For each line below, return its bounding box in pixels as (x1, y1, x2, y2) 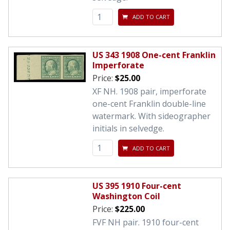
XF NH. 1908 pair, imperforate (92, 86, 206, 97)
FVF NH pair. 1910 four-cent (92, 217, 199, 228)
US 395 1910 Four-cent (92, 180, 181, 192)
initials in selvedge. (92, 123, 164, 134)
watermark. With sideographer (92, 110, 210, 122)
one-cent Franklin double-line (92, 98, 206, 109)
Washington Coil (92, 190, 160, 202)
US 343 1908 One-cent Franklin (92, 49, 216, 61)
